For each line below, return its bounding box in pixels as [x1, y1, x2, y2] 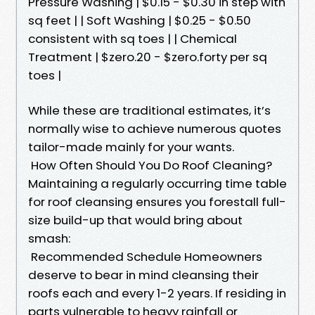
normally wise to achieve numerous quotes [28, 120, 281, 137]
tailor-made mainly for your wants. [28, 138, 234, 155]
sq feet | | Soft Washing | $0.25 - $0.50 [28, 11, 251, 29]
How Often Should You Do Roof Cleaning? [28, 156, 272, 174]
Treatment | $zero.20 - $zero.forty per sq [28, 48, 267, 65]
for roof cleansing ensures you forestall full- [28, 193, 286, 210]
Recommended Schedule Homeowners [28, 247, 262, 265]
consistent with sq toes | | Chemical [28, 30, 237, 47]
